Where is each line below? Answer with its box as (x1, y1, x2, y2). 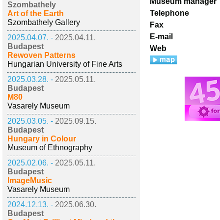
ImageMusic (7, 176, 52, 185)
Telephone (150, 9, 189, 17)
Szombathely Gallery (7, 18, 80, 27)
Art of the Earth (7, 9, 64, 18)
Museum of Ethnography (7, 143, 92, 152)
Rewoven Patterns (7, 51, 76, 59)
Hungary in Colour (7, 135, 76, 143)
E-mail (150, 32, 173, 41)
